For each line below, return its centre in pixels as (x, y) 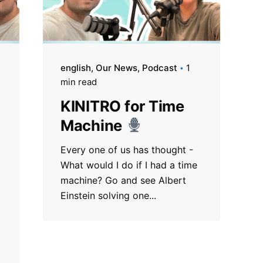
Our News (116, 68)
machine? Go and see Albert (123, 180)
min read (78, 82)
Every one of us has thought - (127, 149)
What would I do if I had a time (129, 165)
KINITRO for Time (122, 106)
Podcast (159, 68)
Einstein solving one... (108, 195)
